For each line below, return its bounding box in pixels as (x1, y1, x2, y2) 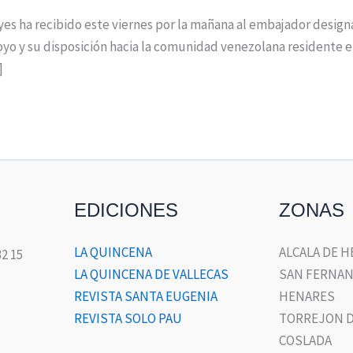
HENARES (279, 288, 335, 305)
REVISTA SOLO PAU (74, 310, 182, 327)
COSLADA (279, 332, 332, 349)
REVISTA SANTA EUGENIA (74, 288, 217, 305)
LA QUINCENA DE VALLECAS (74, 266, 229, 283)
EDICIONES (74, 199, 178, 221)
